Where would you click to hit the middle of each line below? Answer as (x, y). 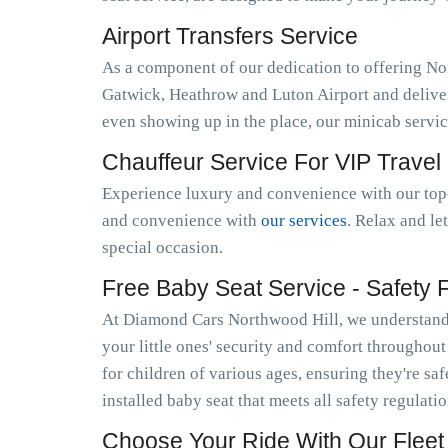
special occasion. (162, 247)
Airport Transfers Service (230, 36)
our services (304, 220)
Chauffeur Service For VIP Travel (271, 162)
